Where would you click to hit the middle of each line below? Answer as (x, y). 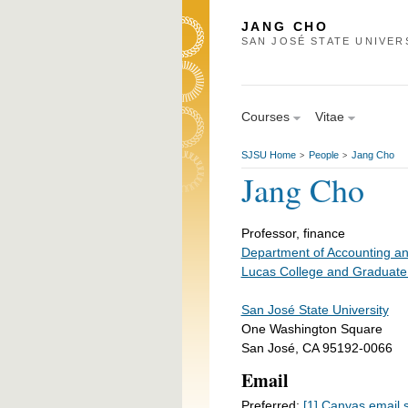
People (323, 154)
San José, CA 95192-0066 (316, 347)
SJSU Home (268, 154)
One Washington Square (311, 328)
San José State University (315, 309)
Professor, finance (293, 233)
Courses (265, 116)
